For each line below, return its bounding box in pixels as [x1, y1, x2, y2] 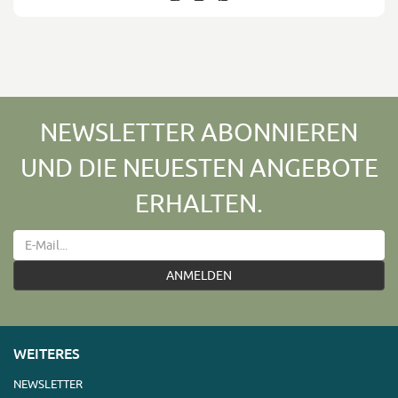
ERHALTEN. [135, 188, 263, 218]
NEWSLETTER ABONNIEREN [40, 117, 358, 147]
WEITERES [13, 345, 80, 362]
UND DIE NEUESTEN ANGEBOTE [20, 153, 378, 182]
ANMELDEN [166, 268, 232, 283]
